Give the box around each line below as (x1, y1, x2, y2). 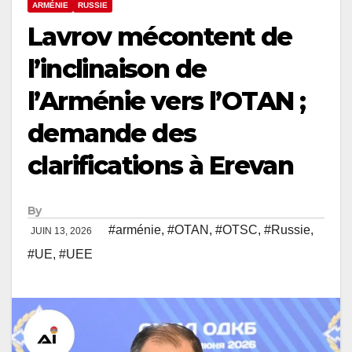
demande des (27, 118, 196, 149)
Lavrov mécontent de (27, 21, 292, 53)
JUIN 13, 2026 (31, 225, 94, 237)
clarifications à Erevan (27, 150, 294, 181)
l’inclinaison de (27, 53, 207, 85)
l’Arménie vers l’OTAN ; (27, 86, 306, 117)
